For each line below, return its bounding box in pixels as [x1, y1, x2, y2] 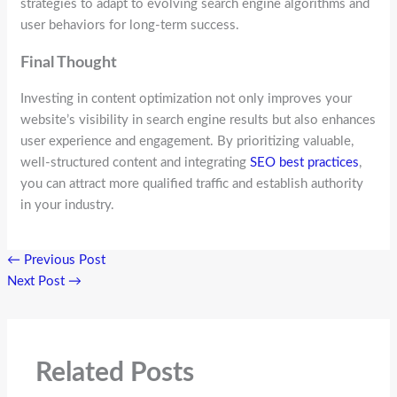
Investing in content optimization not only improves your [20, 92, 353, 106]
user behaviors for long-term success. [20, 19, 240, 33]
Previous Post [20, 253, 106, 267]
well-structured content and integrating [20, 156, 251, 170]
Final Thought [20, 54, 118, 70]
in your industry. [20, 198, 115, 213]
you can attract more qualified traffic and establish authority [20, 177, 364, 191]
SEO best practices [250, 156, 360, 170]
